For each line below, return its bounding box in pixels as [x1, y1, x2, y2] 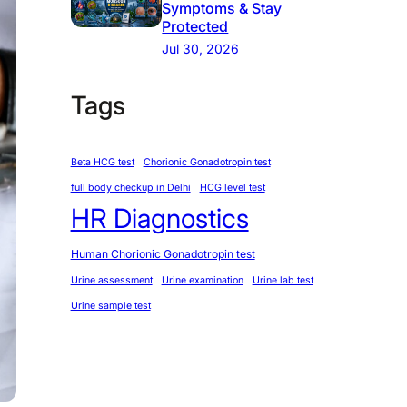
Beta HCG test [70, 156, 134, 169]
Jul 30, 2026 [162, 41, 240, 56]
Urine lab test [252, 274, 313, 287]
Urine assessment [70, 274, 153, 287]
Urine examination [161, 274, 243, 287]
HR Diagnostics [70, 203, 249, 235]
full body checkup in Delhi [70, 182, 191, 194]
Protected [162, 17, 229, 35]
